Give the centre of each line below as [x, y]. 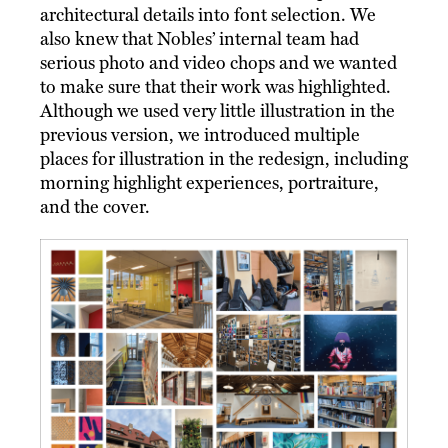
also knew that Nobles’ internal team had [199, 38]
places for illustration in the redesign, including [224, 158]
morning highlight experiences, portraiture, [209, 182]
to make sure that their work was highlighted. [215, 86]
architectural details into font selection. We [208, 14]
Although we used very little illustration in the [217, 110]
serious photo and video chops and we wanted [218, 62]
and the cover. [95, 206]
